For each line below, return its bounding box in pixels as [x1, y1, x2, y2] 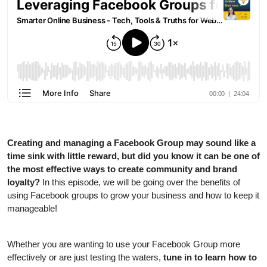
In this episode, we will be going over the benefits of [42, 176, 240, 187]
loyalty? [7, 176, 42, 187]
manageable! [7, 203, 57, 213]
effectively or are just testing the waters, [7, 252, 163, 262]
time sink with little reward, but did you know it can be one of [7, 150, 260, 161]
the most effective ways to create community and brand [7, 163, 237, 174]
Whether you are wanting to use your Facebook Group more [7, 238, 240, 249]
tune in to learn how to [163, 252, 257, 262]
